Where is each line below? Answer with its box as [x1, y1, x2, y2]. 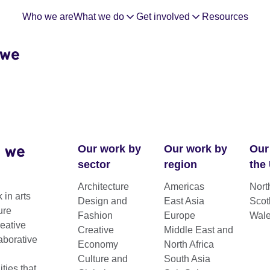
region [163, 159, 197, 171]
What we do [73, 11, 124, 22]
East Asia [163, 196, 204, 206]
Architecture [78, 181, 130, 192]
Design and [78, 196, 128, 206]
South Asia [163, 254, 210, 264]
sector [78, 159, 111, 171]
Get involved [136, 11, 190, 22]
